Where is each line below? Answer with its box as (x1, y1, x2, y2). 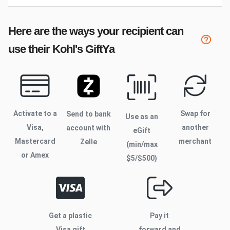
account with (66, 123, 110, 132)
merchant (179, 137, 212, 145)
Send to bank (66, 109, 111, 118)
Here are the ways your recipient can (8, 24, 183, 37)
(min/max (126, 140, 158, 148)
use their (8, 42, 52, 55)
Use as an (125, 112, 158, 121)
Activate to (13, 109, 53, 118)
